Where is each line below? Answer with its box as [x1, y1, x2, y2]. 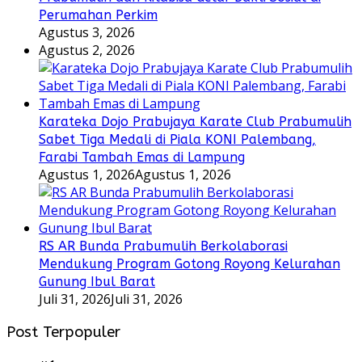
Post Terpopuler [6, 323, 120, 342]
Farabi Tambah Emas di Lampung [39, 149, 245, 166]
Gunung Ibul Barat [39, 274, 155, 290]
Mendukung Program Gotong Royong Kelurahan [39, 256, 340, 272]
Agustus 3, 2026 [39, 23, 135, 42]
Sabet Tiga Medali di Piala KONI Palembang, [39, 132, 316, 148]
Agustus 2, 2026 [39, 41, 135, 60]
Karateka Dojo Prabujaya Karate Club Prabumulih [39, 114, 351, 130]
